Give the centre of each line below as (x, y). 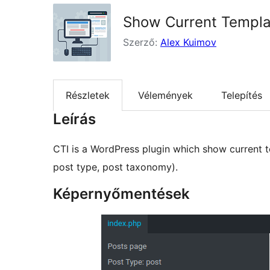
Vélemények (165, 96)
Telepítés (242, 96)
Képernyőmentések (121, 194)
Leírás (74, 119)
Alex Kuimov (188, 42)
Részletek (88, 96)
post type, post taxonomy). (115, 167)
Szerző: (142, 42)
